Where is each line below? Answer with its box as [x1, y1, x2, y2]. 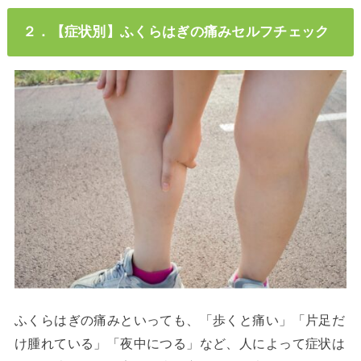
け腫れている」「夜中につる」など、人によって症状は [14, 335, 346, 351]
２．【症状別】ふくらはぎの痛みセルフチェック [22, 23, 330, 40]
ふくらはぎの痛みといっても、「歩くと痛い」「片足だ [14, 312, 346, 327]
